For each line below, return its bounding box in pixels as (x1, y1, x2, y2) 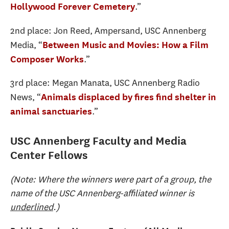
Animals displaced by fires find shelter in (41, 91, 216, 103)
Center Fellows (10, 149, 87, 162)
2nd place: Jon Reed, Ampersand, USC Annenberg (10, 24, 206, 37)
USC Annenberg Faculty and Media (10, 134, 187, 148)
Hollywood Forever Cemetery (10, 1, 135, 12)
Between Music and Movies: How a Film (42, 39, 209, 50)
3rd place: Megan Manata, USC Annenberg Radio (10, 77, 200, 89)
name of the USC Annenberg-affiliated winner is (10, 187, 194, 199)
